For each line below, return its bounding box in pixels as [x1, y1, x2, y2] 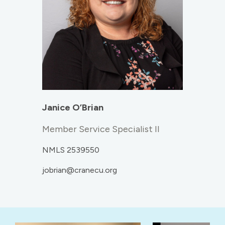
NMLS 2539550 [42, 145, 99, 155]
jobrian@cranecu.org [42, 165, 117, 175]
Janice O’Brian [42, 102, 103, 114]
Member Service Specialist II [42, 124, 160, 135]
